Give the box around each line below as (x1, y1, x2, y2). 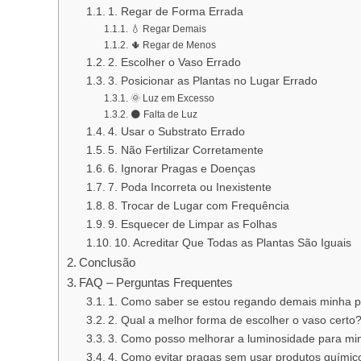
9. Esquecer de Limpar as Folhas (107, 218, 277, 230)
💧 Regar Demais (130, 23, 206, 35)
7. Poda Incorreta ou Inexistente (107, 180, 272, 193)
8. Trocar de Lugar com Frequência (107, 199, 289, 212)
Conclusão (79, 255, 136, 269)
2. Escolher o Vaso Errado (107, 56, 241, 68)
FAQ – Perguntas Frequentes (79, 275, 234, 289)
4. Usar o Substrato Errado (107, 125, 245, 138)
